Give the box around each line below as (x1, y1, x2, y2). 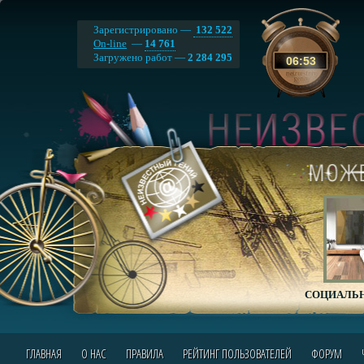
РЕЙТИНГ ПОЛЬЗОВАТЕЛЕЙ (182, 345, 292, 362)
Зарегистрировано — (93, 24, 193, 36)
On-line (93, 37, 127, 50)
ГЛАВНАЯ (25, 345, 62, 362)
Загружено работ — (93, 51, 188, 63)
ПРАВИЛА (125, 345, 163, 362)
